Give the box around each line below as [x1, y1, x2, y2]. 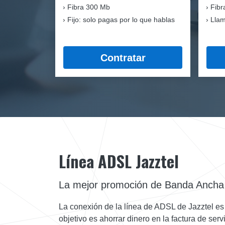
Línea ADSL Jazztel [59, 149, 179, 173]
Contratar [100, 52, 146, 63]
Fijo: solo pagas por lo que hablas [67, 16, 175, 24]
